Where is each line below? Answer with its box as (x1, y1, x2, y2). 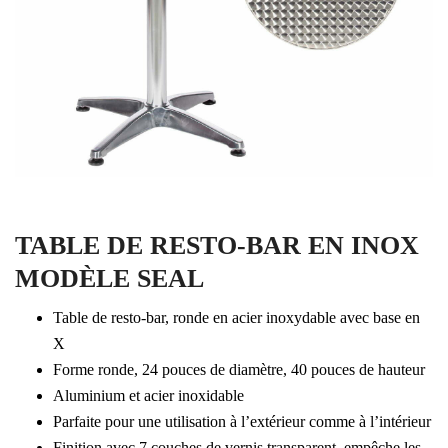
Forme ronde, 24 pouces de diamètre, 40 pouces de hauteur (52, 361, 425, 378)
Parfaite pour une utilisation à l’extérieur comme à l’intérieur (52, 413, 431, 430)
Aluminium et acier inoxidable (52, 387, 244, 404)
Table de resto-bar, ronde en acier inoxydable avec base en (52, 309, 420, 326)
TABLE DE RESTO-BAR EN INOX (15, 231, 419, 260)
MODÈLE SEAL (15, 264, 204, 293)
